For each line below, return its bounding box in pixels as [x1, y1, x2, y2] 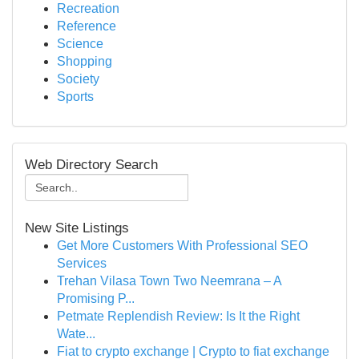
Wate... [57, 327, 95, 341]
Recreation [57, 2, 119, 15]
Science [57, 37, 103, 50]
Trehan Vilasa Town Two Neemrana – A [57, 274, 281, 288]
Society [57, 72, 99, 86]
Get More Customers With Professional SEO [57, 239, 308, 252]
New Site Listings [25, 220, 129, 236]
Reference [57, 19, 116, 33]
